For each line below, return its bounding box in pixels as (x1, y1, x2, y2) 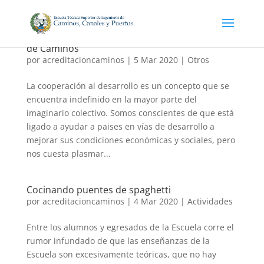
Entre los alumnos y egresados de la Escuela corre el (26, 222, 234, 233)
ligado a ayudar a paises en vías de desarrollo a (26, 121, 214, 132)
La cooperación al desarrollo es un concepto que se (26, 80, 229, 91)
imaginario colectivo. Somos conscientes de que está (26, 107, 234, 118)
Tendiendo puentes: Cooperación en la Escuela (26, 32, 235, 45)
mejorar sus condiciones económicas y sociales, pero (26, 134, 235, 146)
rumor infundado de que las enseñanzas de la (26, 235, 210, 246)
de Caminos (26, 42, 79, 55)
